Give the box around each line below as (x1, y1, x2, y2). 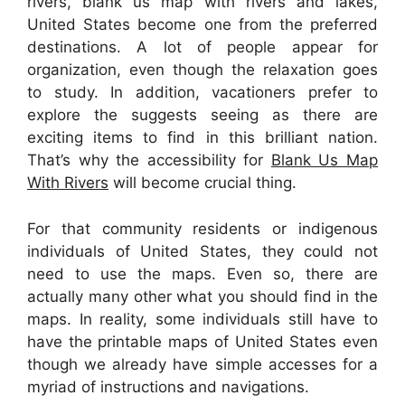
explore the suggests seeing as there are (27, 106, 378, 125)
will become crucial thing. (108, 174, 297, 193)
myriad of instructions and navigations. (27, 377, 309, 396)
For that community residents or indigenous (27, 219, 378, 238)
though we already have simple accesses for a (27, 354, 378, 373)
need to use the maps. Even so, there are (27, 264, 378, 283)
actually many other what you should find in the (27, 287, 378, 306)
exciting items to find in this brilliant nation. (27, 128, 378, 147)
